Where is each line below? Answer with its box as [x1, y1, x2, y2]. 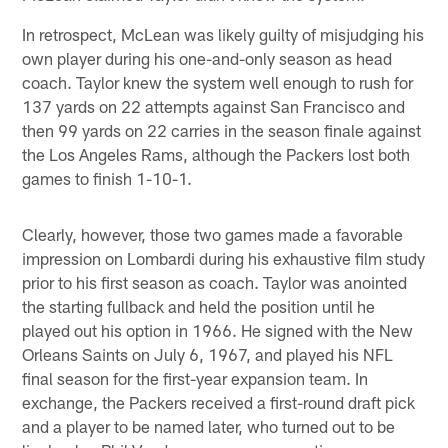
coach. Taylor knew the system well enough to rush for [22, 72, 414, 93]
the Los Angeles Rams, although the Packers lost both [22, 144, 411, 165]
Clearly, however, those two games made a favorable [22, 224, 404, 245]
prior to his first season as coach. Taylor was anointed [22, 272, 408, 293]
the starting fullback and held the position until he [22, 296, 376, 317]
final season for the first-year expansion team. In [22, 368, 369, 389]
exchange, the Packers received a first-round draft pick [22, 392, 416, 413]
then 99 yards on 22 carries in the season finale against [22, 120, 422, 141]
